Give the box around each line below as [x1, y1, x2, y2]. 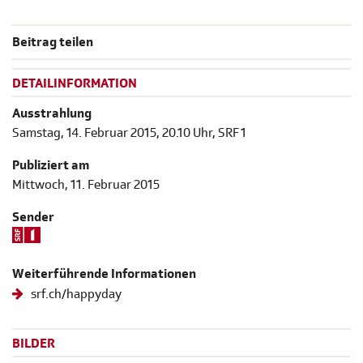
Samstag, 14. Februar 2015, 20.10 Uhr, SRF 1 [12, 124, 246, 141]
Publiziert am [12, 156, 89, 173]
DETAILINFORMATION [12, 75, 137, 92]
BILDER [12, 335, 55, 352]
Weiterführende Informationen [12, 265, 196, 282]
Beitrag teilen [12, 34, 93, 51]
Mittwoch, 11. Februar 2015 [12, 176, 160, 193]
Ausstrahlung [12, 105, 92, 122]
